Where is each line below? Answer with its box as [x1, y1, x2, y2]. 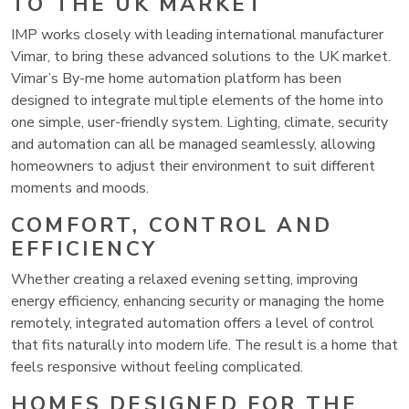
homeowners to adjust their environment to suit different [11, 155, 375, 176]
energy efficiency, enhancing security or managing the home [11, 290, 384, 311]
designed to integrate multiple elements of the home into [11, 89, 383, 110]
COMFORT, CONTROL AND [11, 210, 333, 239]
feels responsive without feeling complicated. [11, 356, 303, 377]
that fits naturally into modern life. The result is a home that [11, 334, 398, 355]
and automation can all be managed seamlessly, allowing [11, 133, 375, 154]
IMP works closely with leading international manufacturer [11, 24, 383, 45]
